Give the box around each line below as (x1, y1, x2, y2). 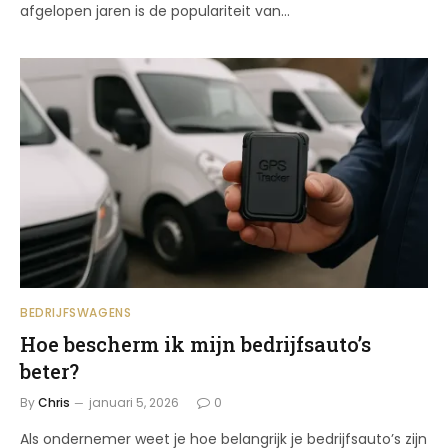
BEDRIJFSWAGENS (20, 303, 132, 321)
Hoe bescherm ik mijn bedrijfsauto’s (20, 330, 371, 357)
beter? (20, 357, 79, 384)
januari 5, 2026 (89, 393, 179, 411)
